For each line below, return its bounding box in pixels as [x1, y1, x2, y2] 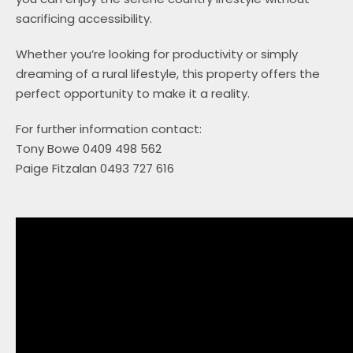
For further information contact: [15, 121, 202, 138]
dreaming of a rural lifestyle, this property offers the [15, 65, 320, 83]
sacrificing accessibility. [15, 10, 152, 28]
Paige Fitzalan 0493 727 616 [15, 160, 174, 177]
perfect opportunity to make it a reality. [15, 85, 250, 102]
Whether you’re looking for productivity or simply [15, 46, 298, 63]
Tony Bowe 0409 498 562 [15, 140, 162, 158]
